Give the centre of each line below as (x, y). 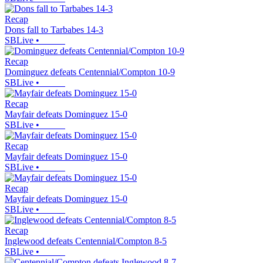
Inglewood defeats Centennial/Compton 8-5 (86, 241)
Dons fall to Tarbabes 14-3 (54, 30)
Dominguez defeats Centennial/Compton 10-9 (90, 72)
